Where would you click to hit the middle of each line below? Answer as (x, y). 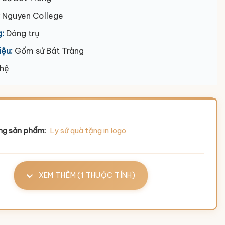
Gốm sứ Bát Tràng (48, 51)
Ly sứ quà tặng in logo (88, 131)
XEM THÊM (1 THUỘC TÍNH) (86, 176)
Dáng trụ (22, 33)
